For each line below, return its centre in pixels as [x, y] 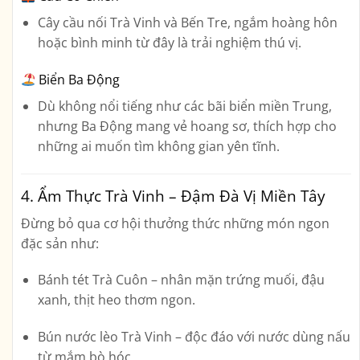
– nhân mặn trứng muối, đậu [236, 280]
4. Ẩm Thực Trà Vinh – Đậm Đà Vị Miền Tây [173, 195]
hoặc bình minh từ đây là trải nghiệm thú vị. [169, 43]
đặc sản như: [60, 243]
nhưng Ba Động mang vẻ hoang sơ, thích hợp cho [187, 127]
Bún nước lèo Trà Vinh [104, 337]
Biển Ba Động [80, 80]
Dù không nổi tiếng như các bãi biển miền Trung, [184, 106]
